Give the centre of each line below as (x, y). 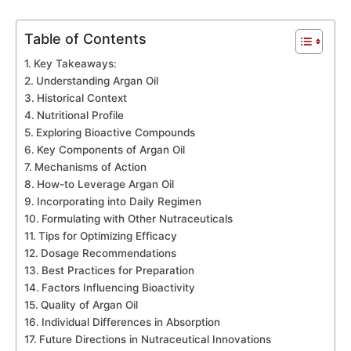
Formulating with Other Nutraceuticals (137, 219)
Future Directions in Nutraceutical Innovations (155, 340)
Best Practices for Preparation (118, 271)
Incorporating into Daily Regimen (119, 202)
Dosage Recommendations (108, 253)
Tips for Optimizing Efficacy (107, 236)
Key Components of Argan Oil (110, 150)
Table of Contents (85, 38)
